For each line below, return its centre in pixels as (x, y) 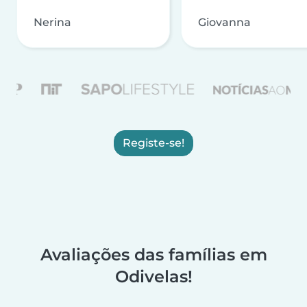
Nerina (52, 22)
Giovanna (224, 22)
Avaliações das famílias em (153, 254)
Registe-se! (153, 143)
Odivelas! (153, 276)
